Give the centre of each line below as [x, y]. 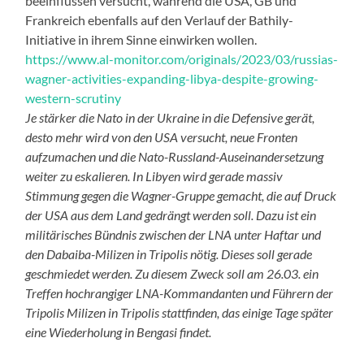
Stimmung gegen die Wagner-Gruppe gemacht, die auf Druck [181, 195]
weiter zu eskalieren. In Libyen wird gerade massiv [154, 175]
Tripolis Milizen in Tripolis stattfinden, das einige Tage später [180, 312]
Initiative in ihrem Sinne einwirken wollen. [141, 39]
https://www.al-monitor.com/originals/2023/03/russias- [182, 58]
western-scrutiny [74, 97]
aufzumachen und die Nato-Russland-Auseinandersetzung [175, 156]
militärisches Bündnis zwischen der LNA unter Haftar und [173, 234]
